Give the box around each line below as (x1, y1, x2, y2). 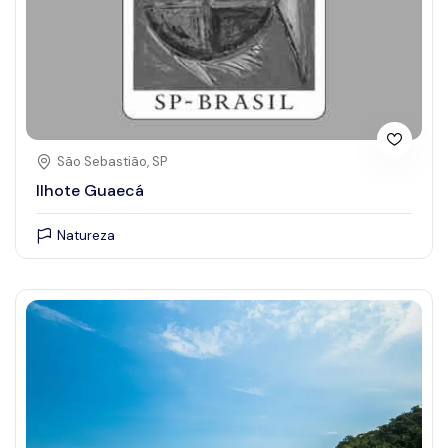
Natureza (57, 227, 115, 245)
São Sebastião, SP (57, 153, 167, 171)
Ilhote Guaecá (36, 180, 144, 202)
